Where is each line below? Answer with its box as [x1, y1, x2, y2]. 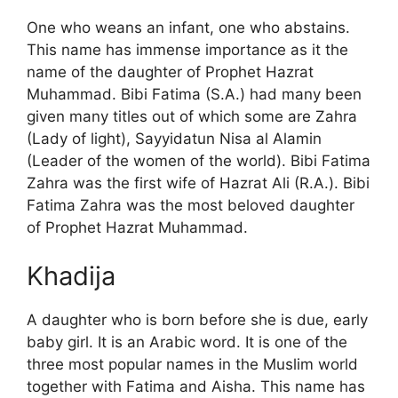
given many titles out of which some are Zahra [27, 107, 357, 125]
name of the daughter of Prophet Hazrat [27, 62, 314, 81]
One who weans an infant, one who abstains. [27, 18, 350, 36]
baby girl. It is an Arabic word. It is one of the [27, 333, 347, 352]
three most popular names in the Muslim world [27, 355, 358, 374]
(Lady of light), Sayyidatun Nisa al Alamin [27, 129, 322, 147]
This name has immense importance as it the [27, 40, 348, 59]
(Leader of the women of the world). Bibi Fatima [27, 151, 370, 170]
